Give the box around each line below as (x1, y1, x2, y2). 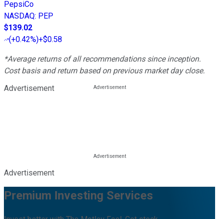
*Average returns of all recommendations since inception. (4, 54, 201, 64)
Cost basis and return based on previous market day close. (4, 66, 205, 75)
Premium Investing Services (4, 188, 153, 202)
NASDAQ (4, 11, 35, 21)
